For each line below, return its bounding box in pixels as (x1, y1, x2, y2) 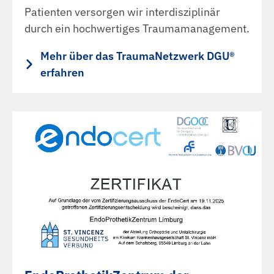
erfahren (40, 65, 84, 80)
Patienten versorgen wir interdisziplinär (24, 4, 220, 19)
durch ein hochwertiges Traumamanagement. (24, 21, 250, 35)
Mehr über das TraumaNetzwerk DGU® (40, 48, 234, 63)
